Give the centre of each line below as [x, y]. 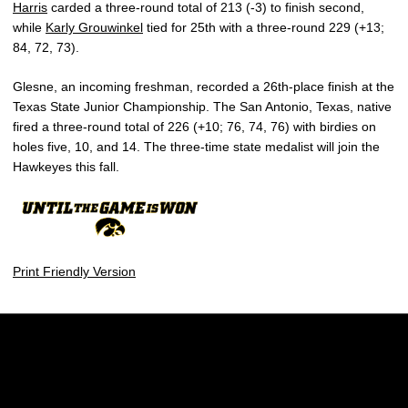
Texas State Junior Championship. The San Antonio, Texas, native [202, 106]
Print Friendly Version [74, 272]
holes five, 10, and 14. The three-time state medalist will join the [196, 146]
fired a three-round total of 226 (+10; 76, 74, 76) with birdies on [194, 126]
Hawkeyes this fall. [66, 166]
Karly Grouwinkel [94, 27]
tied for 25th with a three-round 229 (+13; [264, 27]
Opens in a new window [175, 394]
